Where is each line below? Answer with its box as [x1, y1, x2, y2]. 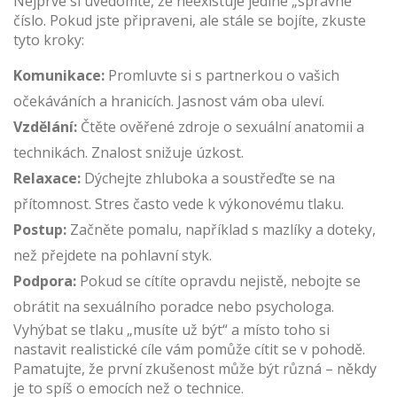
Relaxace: [13, 168, 81, 188]
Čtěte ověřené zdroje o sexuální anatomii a [77, 117, 364, 136]
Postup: [13, 220, 66, 239]
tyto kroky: [13, 30, 84, 50]
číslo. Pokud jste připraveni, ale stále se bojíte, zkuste [13, 11, 366, 30]
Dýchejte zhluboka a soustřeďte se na [81, 168, 335, 188]
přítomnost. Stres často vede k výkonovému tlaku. [13, 194, 344, 214]
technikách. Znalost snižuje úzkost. [13, 143, 244, 162]
